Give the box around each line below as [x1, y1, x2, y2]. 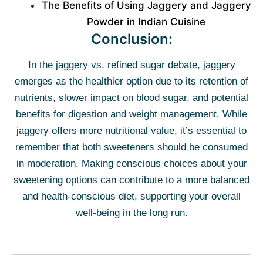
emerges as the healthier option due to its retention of [15, 76, 248, 87]
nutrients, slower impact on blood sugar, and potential [15, 92, 248, 103]
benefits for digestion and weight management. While [16, 109, 247, 120]
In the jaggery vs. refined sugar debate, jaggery [28, 59, 235, 70]
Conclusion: [90, 31, 173, 48]
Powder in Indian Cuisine [87, 16, 205, 28]
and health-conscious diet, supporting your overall [22, 191, 241, 202]
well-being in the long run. [75, 207, 188, 218]
